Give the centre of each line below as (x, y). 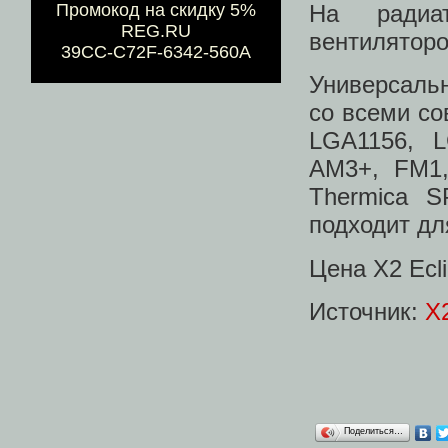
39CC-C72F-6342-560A (156, 52)
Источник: (367, 311)
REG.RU (156, 31)
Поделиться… (373, 430)
